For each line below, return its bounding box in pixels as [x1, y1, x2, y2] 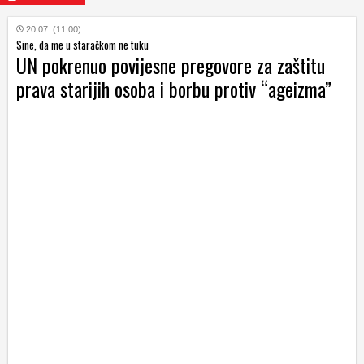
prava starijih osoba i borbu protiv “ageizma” [16, 74, 331, 104]
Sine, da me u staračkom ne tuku [16, 37, 149, 54]
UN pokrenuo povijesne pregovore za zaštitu [16, 50, 325, 80]
